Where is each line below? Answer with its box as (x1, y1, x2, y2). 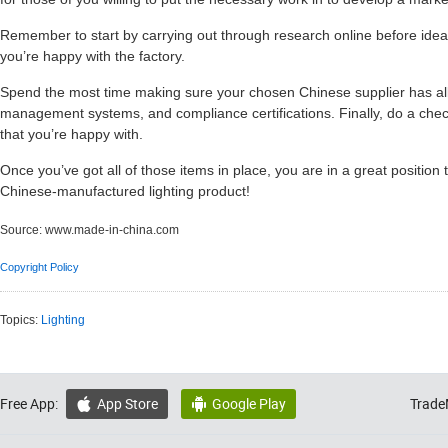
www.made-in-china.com (45, 223, 179, 237)
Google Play (212, 394, 286, 413)
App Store (97, 394, 158, 413)
